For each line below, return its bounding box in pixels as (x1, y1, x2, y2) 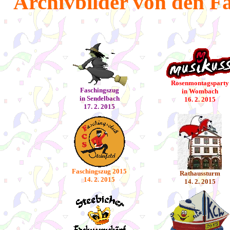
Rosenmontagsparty (170, 79, 229, 87)
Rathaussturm (179, 169, 220, 177)
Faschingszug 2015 (72, 167, 127, 175)
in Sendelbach (79, 94, 120, 102)
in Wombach (181, 87, 218, 95)
